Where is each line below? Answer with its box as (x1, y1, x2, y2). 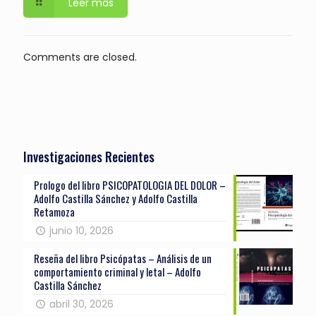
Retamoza (34, 203, 75, 219)
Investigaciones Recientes (23, 147, 154, 166)
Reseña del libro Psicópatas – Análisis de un (34, 250, 212, 266)
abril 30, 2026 (49, 296, 114, 311)
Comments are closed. (23, 49, 137, 64)
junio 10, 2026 (49, 223, 114, 238)
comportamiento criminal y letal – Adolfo (34, 263, 201, 279)
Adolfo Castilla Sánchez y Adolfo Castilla (34, 190, 197, 206)
